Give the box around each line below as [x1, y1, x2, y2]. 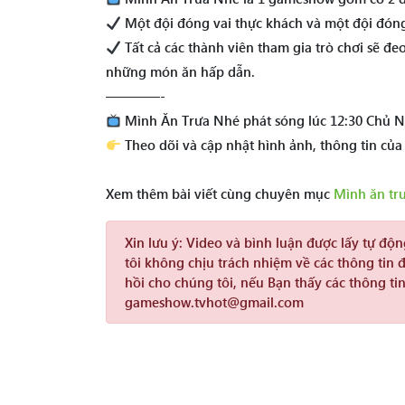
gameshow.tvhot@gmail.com [125, 293, 304, 311]
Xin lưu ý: [125, 233, 183, 251]
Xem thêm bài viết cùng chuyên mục [106, 184, 334, 202]
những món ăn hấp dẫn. [106, 62, 255, 80]
